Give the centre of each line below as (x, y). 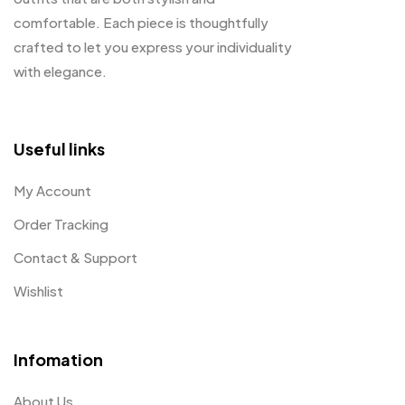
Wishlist (38, 290)
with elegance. (60, 71)
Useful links (59, 148)
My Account (52, 190)
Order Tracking (61, 223)
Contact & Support (75, 257)
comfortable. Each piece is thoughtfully (141, 22)
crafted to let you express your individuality (153, 46)
